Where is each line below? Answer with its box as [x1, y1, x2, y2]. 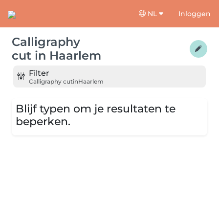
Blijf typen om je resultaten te [16, 102, 175, 115]
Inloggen [178, 9, 211, 18]
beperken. [16, 115, 70, 128]
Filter [29, 68, 49, 78]
